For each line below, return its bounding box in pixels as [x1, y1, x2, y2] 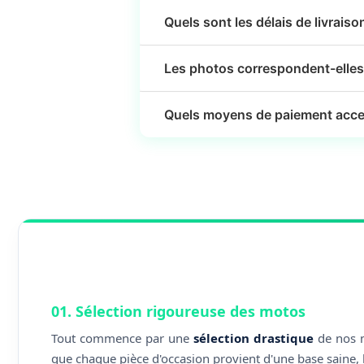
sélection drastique [193, 330, 314, 347]
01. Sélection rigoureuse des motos [51, 301, 305, 322]
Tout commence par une [51, 330, 194, 347]
